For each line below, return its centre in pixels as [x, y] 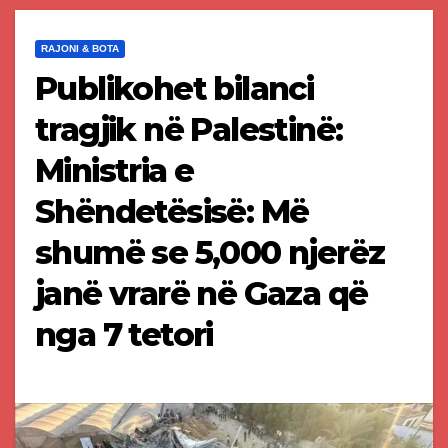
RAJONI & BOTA [80, 49]
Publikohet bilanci [174, 89]
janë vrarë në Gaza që [201, 294]
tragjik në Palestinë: [189, 130]
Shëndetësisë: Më [172, 212]
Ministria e [114, 171]
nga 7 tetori [124, 335]
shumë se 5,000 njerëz [210, 253]
